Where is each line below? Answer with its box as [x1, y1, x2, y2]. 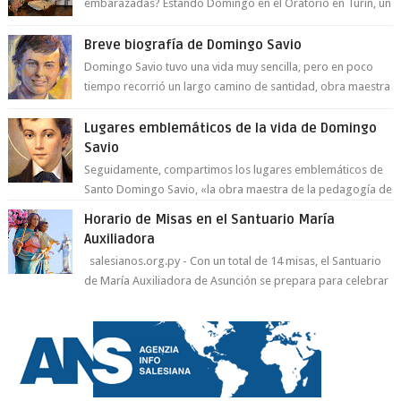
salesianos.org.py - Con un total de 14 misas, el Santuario [84, 253, 382, 268]
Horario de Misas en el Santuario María [84, 210, 336, 227]
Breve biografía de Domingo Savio [84, 36, 303, 53]
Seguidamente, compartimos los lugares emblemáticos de [84, 162, 384, 176]
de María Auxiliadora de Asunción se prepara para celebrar [84, 273, 392, 287]
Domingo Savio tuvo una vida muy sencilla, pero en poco [84, 59, 374, 73]
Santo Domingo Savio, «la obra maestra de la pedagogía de [84, 182, 393, 196]
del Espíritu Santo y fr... [84, 98, 201, 113]
